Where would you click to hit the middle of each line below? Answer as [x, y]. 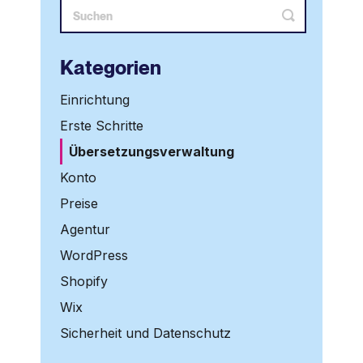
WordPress [94, 255]
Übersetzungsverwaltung [152, 151]
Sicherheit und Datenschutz [145, 333]
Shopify [84, 281]
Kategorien [111, 67]
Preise [79, 203]
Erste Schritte [102, 125]
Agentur [85, 229]
